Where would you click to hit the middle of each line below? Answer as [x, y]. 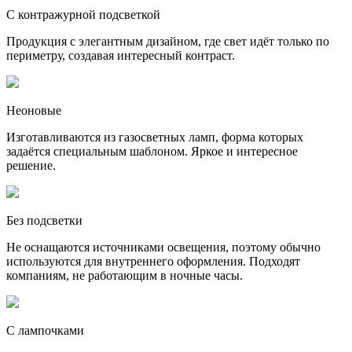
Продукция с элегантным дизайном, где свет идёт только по [168, 41]
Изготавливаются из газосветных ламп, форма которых [155, 137]
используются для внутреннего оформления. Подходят [153, 261]
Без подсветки [44, 220]
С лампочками [45, 330]
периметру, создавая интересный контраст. [121, 55]
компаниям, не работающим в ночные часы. [125, 275]
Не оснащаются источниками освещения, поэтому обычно [163, 247]
